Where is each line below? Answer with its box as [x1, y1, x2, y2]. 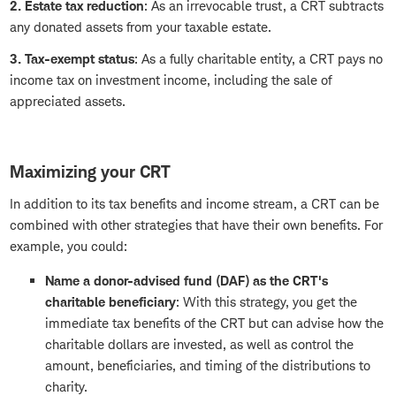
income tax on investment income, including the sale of [10, 72, 331, 89]
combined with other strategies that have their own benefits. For [10, 217, 383, 234]
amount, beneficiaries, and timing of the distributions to [45, 357, 370, 375]
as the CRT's [249, 272, 328, 290]
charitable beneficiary [45, 293, 176, 311]
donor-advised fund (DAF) [94, 272, 249, 290]
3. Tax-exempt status [10, 50, 134, 68]
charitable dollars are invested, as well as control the [45, 336, 354, 354]
